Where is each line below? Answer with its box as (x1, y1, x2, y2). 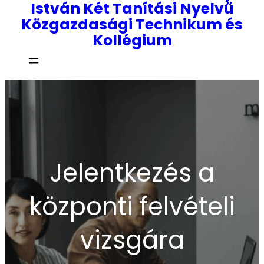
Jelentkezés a (49, 155, 214, 190)
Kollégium (92, 30, 172, 51)
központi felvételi (29, 189, 235, 224)
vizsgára (80, 222, 184, 258)
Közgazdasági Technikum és (21, 14, 243, 35)
